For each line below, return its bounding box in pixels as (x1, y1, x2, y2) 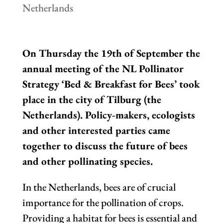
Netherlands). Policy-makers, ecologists (22, 108, 195, 122)
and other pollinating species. (22, 154, 155, 168)
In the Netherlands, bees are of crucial (22, 180, 176, 194)
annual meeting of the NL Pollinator (22, 62, 184, 76)
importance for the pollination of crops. (22, 196, 184, 210)
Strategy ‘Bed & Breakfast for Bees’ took (22, 77, 200, 91)
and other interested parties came (22, 123, 170, 137)
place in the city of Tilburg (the (22, 93, 161, 107)
